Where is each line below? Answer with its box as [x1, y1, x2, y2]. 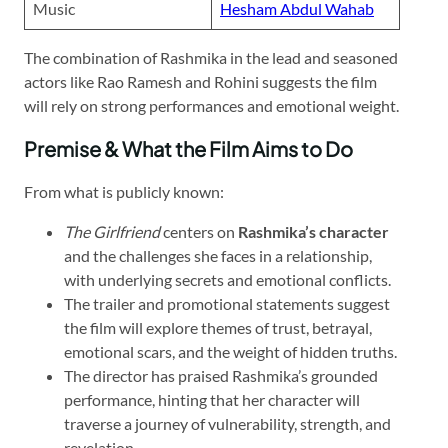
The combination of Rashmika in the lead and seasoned [24, 47, 398, 67]
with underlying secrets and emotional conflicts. [64, 269, 391, 289]
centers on [160, 221, 238, 241]
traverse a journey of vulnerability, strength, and [64, 413, 391, 433]
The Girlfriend [64, 221, 160, 241]
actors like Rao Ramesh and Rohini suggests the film [24, 71, 377, 91]
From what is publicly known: [24, 181, 224, 201]
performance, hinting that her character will [64, 389, 360, 409]
